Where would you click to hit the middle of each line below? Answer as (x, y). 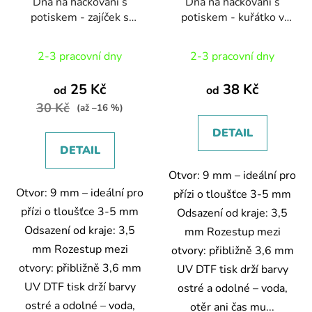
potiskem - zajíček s (80, 17)
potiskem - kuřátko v (232, 17)
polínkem (80, 32)
